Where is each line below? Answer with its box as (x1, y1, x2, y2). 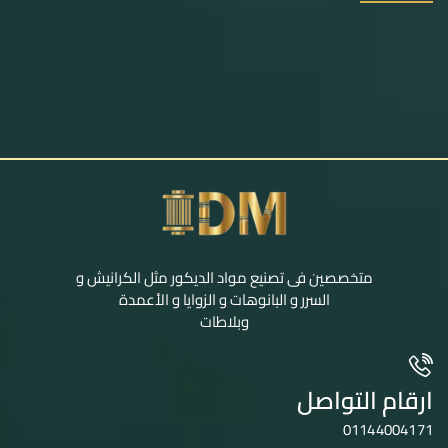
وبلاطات (199, 307, 249, 337)
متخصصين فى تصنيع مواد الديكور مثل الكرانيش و (75, 263, 373, 293)
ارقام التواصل (297, 378, 433, 424)
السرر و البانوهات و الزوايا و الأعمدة (118, 285, 330, 315)
